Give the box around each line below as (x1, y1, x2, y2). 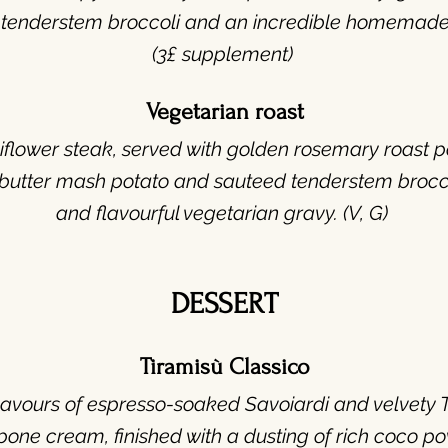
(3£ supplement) (151, 42, 298, 66)
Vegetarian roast (145, 98, 304, 125)
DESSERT (171, 287, 278, 320)
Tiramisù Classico (139, 353, 310, 380)
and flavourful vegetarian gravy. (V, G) (56, 201, 393, 225)
